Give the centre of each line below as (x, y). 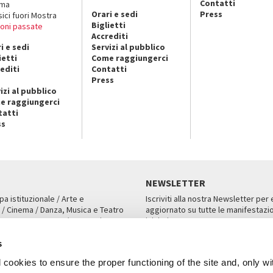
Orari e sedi (115, 14)
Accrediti (110, 36)
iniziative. (164, 220)
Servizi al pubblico (129, 47)
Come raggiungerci (130, 58)
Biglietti (109, 25)
